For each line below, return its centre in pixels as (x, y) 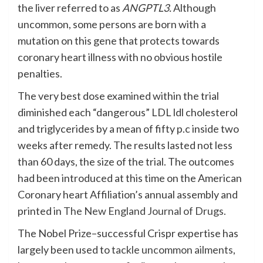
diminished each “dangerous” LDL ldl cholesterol (128, 112)
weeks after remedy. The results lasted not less (125, 145)
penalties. (40, 73)
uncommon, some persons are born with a (112, 24)
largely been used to (65, 249)
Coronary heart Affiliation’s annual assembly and (128, 194)
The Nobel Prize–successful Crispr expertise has (128, 233)
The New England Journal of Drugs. (145, 210)
